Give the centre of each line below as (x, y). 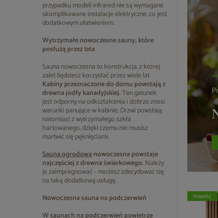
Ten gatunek (139, 93)
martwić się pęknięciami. (76, 137)
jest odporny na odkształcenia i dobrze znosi (104, 102)
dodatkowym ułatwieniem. (78, 23)
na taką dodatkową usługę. (79, 181)
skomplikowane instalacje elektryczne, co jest (105, 14)
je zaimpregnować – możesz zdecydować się (103, 172)
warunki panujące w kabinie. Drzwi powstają (102, 111)
